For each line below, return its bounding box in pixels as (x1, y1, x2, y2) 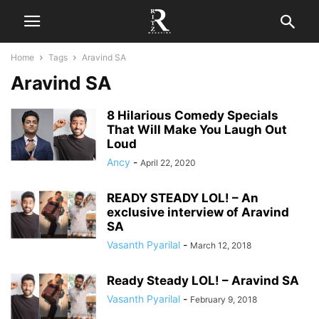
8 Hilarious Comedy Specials (107, 108, 278, 122)
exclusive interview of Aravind (107, 205, 289, 219)
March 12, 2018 (190, 240, 251, 251)
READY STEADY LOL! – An (107, 191, 258, 205)
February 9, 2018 (190, 294, 257, 305)
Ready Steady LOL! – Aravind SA (107, 273, 299, 288)
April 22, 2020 (140, 157, 196, 168)
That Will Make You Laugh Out (107, 122, 287, 137)
